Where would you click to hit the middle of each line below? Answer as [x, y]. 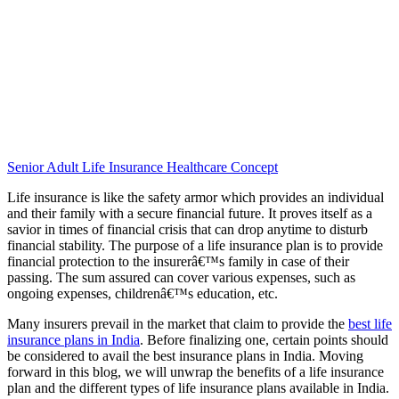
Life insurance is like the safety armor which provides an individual [195, 197]
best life [370, 323]
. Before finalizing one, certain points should [264, 339]
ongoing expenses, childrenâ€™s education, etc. [142, 293]
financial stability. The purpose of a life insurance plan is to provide [195, 245]
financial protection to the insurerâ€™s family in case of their [178, 261]
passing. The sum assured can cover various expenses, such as [181, 277]
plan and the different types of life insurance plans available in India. [198, 387]
